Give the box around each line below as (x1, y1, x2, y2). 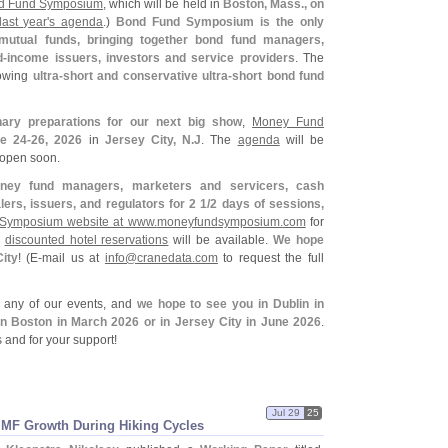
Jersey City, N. (104, 133, 195, 147)
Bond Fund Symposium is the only (116, 15, 325, 29)
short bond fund (232, 69, 325, 83)
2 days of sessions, (210, 197, 325, 211)
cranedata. (136, 251, 195, 265)
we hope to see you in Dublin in (136, 297, 325, 311)
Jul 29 (272, 407, 300, 418)
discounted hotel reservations (4, 233, 169, 247)
